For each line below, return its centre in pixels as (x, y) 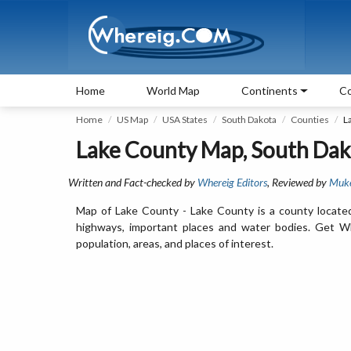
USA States (185, 119)
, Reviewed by (298, 182)
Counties (310, 119)
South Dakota (249, 119)
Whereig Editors (232, 182)
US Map (132, 119)
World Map (173, 90)
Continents (270, 90)
